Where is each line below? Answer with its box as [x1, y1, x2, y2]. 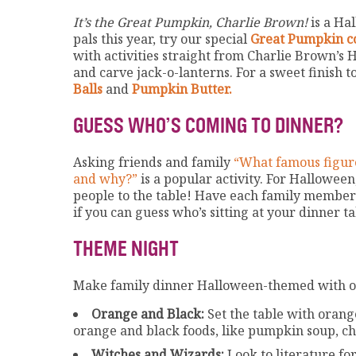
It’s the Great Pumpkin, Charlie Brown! [73, 14, 308, 32]
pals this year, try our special [73, 30, 250, 48]
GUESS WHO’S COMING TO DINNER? [73, 113, 343, 138]
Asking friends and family [73, 153, 234, 172]
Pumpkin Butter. [132, 80, 232, 99]
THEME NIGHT [73, 236, 179, 261]
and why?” [73, 170, 137, 188]
